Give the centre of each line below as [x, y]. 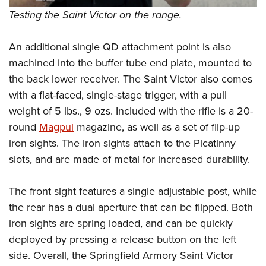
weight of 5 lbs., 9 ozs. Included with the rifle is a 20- [131, 111]
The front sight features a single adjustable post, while [133, 191]
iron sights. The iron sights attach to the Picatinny [122, 143]
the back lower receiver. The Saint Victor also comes [131, 79]
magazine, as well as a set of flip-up [157, 127]
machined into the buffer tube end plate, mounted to [130, 63]
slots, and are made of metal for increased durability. [129, 159]
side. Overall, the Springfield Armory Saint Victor [121, 255]
